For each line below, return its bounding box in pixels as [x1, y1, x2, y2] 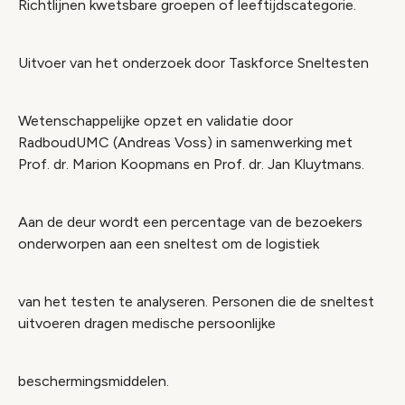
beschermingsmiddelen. [18, 372, 169, 390]
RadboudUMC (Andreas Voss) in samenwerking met [18, 134, 353, 151]
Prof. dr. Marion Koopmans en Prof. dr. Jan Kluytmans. [18, 155, 364, 173]
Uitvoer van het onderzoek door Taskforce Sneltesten [18, 54, 369, 71]
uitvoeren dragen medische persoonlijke [18, 315, 276, 332]
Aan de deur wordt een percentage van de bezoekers [18, 213, 363, 231]
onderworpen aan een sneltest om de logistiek [18, 235, 319, 252]
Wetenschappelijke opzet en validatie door [18, 112, 293, 129]
